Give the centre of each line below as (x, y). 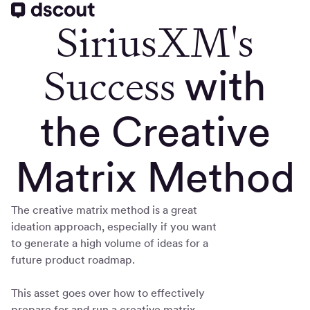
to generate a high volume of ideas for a (110, 243)
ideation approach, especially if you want (114, 226)
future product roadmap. (73, 259)
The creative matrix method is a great (104, 210)
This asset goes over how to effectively (108, 293)
